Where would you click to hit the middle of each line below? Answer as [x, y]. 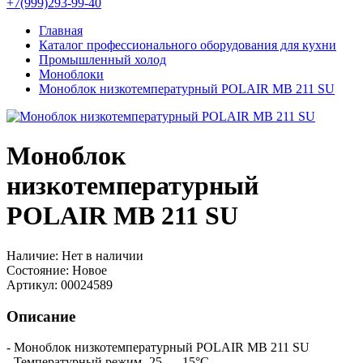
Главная [61, 30]
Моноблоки [71, 74]
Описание [41, 316]
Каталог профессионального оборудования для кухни [188, 45]
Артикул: [32, 284]
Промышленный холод [102, 60]
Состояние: [38, 270]
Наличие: [32, 255]
